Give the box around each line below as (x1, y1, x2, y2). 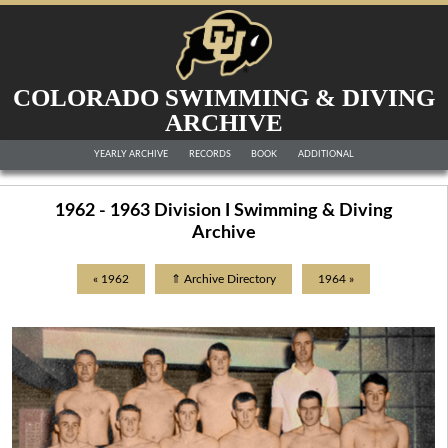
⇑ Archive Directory (171, 273, 276, 285)
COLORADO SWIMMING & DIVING (13, 84, 435, 111)
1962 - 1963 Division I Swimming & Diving (54, 202, 393, 220)
